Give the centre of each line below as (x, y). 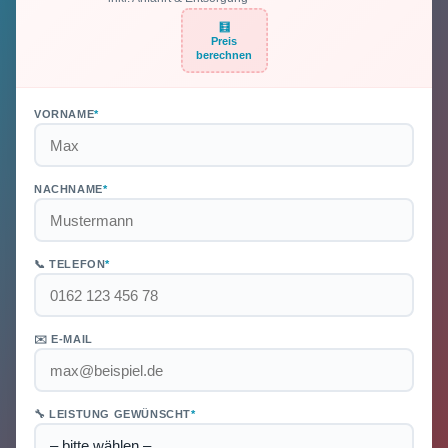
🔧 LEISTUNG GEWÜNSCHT (112, 414)
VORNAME (64, 114)
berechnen (224, 54)
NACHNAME (68, 189)
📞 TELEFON (70, 264)
